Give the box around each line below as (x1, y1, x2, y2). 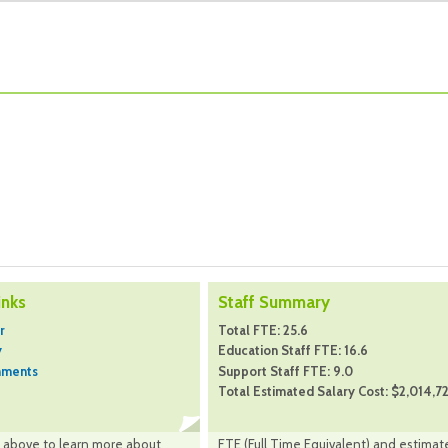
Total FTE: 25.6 (218, 322, 308, 339)
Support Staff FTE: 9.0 (218, 362, 353, 379)
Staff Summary (218, 292, 330, 313)
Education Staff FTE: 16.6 (218, 342, 368, 359)
